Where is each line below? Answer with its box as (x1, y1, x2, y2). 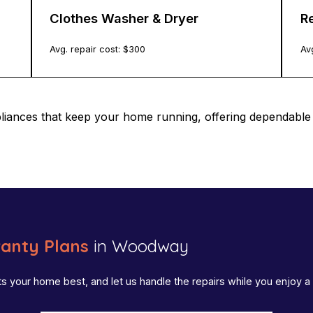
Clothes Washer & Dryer (50, 10, 199, 26)
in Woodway (89, 235, 189, 257)
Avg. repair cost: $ (50, 43, 129, 54)
